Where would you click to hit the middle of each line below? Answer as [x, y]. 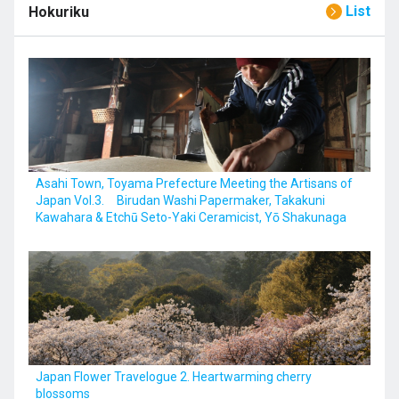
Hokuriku [59, 12]
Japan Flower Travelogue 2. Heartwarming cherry [174, 377]
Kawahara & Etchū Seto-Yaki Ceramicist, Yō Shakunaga [191, 217]
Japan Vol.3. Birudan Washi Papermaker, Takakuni [180, 200]
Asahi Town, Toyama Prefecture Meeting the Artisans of [194, 183]
